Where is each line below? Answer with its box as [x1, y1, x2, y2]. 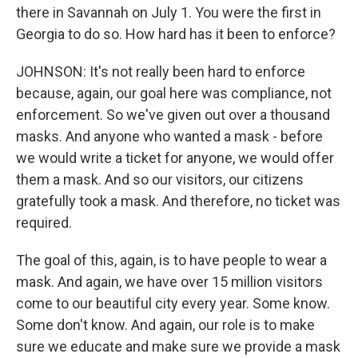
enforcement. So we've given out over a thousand [16, 106, 330, 123]
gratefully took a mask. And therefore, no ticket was [16, 193, 340, 209]
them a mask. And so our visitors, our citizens [16, 171, 304, 188]
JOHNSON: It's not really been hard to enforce [16, 63, 305, 80]
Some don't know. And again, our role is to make [16, 316, 315, 333]
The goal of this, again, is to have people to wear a [16, 252, 327, 268]
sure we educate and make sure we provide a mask [16, 338, 340, 355]
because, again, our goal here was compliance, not [16, 85, 332, 101]
